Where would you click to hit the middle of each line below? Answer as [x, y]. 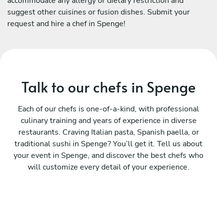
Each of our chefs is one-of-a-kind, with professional [108, 109]
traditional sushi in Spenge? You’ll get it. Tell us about [108, 144]
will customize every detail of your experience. [108, 167]
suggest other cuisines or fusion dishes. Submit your [99, 12]
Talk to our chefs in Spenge [108, 86]
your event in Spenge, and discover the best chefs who [108, 155]
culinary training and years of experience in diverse [108, 120]
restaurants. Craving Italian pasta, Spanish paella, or [108, 132]
